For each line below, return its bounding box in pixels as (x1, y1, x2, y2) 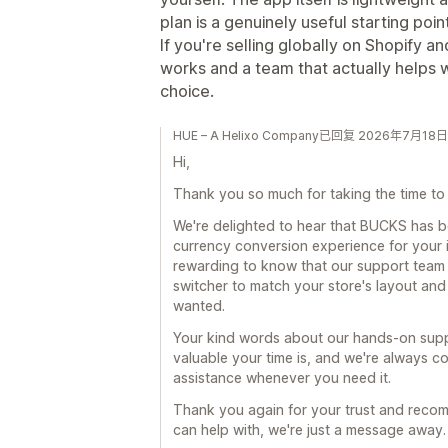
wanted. (173, 296, 225, 314)
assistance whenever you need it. (173, 368, 391, 386)
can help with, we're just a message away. (173, 420, 446, 438)
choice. (160, 80, 214, 101)
